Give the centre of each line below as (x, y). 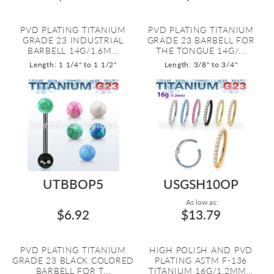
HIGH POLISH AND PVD (201, 250)
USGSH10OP (201, 184)
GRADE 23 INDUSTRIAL (73, 40)
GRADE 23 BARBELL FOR (201, 40)
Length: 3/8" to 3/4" (201, 65)
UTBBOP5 (73, 184)
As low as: (201, 202)
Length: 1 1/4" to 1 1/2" (73, 65)
